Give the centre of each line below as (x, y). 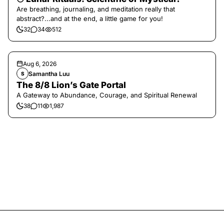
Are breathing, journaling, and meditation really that (96, 9)
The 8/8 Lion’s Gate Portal (71, 85)
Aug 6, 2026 (40, 64)
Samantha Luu (49, 73)
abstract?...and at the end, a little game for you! (90, 18)
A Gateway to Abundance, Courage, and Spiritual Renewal (107, 95)
